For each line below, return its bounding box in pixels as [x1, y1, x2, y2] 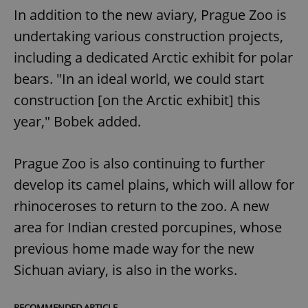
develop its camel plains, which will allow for [14, 175, 294, 195]
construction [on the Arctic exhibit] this [14, 91, 261, 110]
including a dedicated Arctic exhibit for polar [14, 48, 293, 67]
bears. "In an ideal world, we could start [14, 69, 264, 89]
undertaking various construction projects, [14, 27, 283, 46]
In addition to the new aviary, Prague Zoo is [14, 5, 287, 25]
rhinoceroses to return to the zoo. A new [14, 197, 269, 216]
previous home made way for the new [14, 239, 254, 258]
